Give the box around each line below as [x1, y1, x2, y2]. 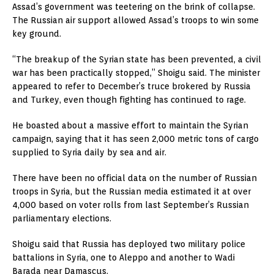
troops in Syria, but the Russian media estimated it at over [12, 187, 251, 197]
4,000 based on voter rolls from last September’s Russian [12, 200, 249, 210]
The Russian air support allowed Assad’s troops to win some [12, 15, 259, 26]
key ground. [12, 29, 61, 39]
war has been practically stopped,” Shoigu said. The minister [12, 68, 260, 78]
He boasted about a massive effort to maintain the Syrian [12, 120, 248, 131]
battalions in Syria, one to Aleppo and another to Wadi [12, 253, 235, 263]
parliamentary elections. [12, 213, 111, 224]
